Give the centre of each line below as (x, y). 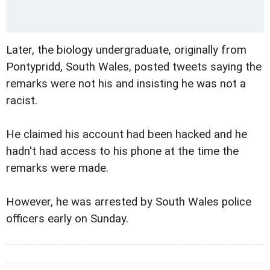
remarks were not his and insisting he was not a (126, 83)
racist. (22, 100)
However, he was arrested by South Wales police (129, 202)
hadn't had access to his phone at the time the (122, 151)
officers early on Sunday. (67, 218)
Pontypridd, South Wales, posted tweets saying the (134, 67)
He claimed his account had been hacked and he (127, 134)
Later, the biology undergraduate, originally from (126, 50)
